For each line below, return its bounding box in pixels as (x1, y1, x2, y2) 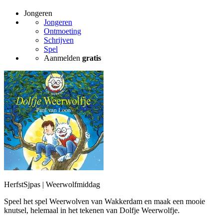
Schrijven (44, 36, 74, 45)
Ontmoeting (44, 27, 81, 36)
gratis (82, 54, 101, 63)
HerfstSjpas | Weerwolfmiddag (4, 180, 100, 189)
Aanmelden (44, 54, 82, 63)
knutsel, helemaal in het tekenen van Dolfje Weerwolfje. (4, 206, 180, 215)
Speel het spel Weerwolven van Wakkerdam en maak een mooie (4, 197, 205, 206)
